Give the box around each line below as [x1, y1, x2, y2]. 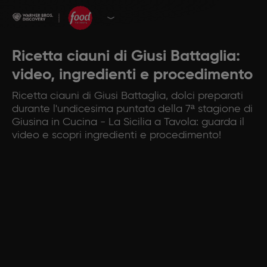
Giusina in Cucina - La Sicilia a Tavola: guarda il [12, 117, 244, 128]
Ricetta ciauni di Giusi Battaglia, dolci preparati [12, 91, 243, 101]
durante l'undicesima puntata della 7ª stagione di [12, 104, 253, 114]
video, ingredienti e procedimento [12, 67, 253, 83]
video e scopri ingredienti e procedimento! [12, 130, 221, 141]
